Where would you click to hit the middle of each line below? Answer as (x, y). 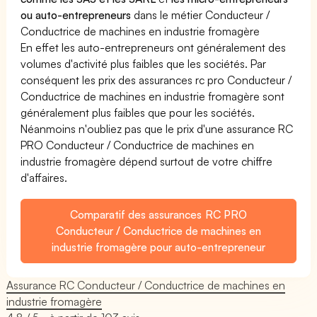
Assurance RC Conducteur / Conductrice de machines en (146, 285)
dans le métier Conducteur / (201, 15)
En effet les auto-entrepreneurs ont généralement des (154, 47)
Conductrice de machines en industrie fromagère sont (153, 96)
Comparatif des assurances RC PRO (158, 214)
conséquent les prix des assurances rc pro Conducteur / (156, 80)
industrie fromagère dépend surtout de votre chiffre (147, 161)
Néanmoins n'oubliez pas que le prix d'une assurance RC (157, 128)
